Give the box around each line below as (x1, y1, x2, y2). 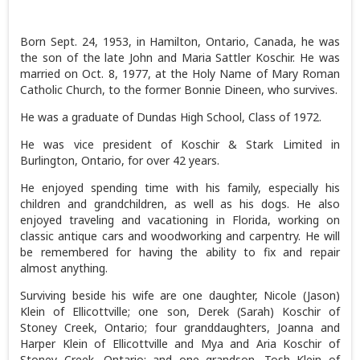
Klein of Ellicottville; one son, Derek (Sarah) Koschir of (20, 303, 340, 319)
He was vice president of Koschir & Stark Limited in (20, 136, 340, 152)
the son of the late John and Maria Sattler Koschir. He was (20, 49, 340, 65)
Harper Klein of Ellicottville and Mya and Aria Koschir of (20, 335, 340, 351)
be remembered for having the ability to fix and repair (20, 243, 340, 260)
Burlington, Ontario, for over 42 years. (20, 152, 220, 168)
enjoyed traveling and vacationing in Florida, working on (20, 211, 340, 227)
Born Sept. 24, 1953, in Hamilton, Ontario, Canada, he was (20, 33, 340, 49)
